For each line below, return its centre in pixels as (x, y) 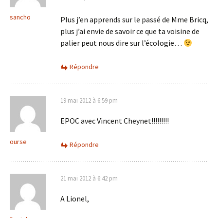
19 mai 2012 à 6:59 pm (89, 100)
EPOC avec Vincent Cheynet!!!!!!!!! (115, 121)
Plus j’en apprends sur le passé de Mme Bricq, (134, 19)
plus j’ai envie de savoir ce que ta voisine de (130, 31)
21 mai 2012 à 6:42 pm (89, 178)
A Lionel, (75, 199)
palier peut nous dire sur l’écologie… (122, 43)
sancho (20, 17)
